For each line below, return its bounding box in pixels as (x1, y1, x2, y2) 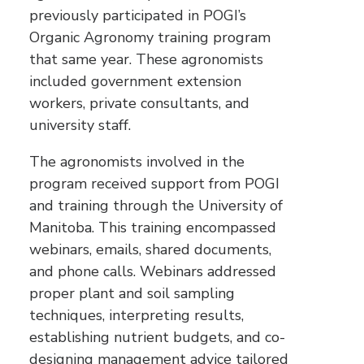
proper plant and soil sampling (29, 284, 235, 303)
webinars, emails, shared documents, (29, 240, 271, 259)
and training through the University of (29, 196, 283, 215)
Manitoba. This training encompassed (29, 218, 276, 237)
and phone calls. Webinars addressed (29, 262, 276, 281)
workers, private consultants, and (29, 93, 249, 113)
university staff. (29, 115, 131, 135)
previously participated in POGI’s (29, 6, 246, 25)
